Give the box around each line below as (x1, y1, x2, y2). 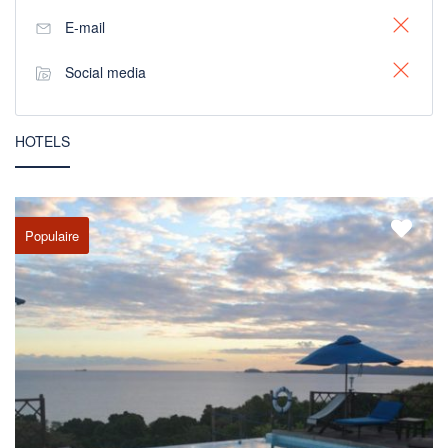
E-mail (65, 17, 109, 37)
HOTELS (15, 131, 70, 151)
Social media (65, 62, 146, 82)
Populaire (25, 226, 79, 245)
